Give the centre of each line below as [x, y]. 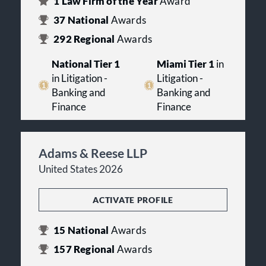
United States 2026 [81, 169]
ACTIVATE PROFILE [133, 199]
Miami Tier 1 [186, 64]
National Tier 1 [85, 64]
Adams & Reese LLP [93, 153]
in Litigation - [79, 78]
